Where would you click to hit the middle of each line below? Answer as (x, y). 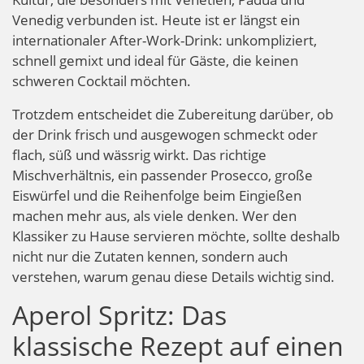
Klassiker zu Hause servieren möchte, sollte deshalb (176, 236)
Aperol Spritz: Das (119, 314)
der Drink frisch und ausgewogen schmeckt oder (165, 134)
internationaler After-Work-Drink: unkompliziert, (165, 40)
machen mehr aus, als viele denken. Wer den (154, 215)
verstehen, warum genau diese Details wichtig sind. (173, 276)
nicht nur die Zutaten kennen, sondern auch (150, 256)
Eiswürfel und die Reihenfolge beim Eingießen (157, 195)
